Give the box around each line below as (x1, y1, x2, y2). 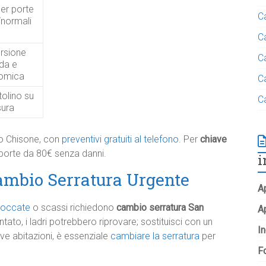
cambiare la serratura (110, 230, 199, 242)
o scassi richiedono (30, 202, 116, 213)
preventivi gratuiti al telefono (62, 134, 179, 145)
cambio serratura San (116, 202, 204, 213)
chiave (200, 134, 227, 145)
